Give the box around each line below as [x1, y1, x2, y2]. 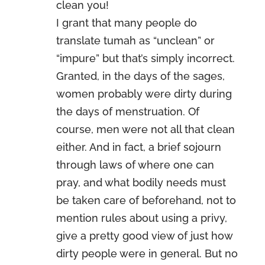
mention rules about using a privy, [56, 212, 227, 224]
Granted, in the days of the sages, [56, 70, 225, 82]
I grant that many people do [56, 17, 197, 29]
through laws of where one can [56, 159, 214, 171]
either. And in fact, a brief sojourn [56, 141, 221, 153]
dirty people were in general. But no [56, 247, 238, 260]
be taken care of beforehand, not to [56, 194, 236, 206]
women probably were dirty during [56, 88, 232, 100]
